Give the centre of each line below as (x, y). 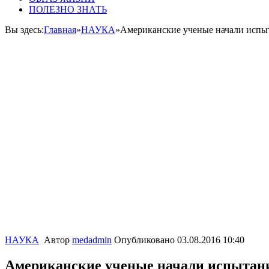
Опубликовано (146, 240)
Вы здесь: (24, 30)
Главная (60, 30)
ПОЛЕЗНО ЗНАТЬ (68, 9)
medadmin (92, 240)
